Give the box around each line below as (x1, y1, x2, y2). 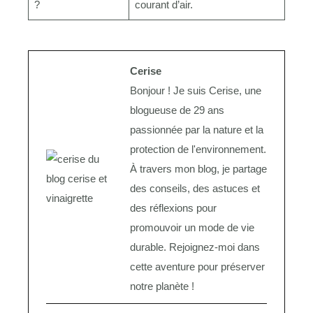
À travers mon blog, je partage (130, 162, 267, 175)
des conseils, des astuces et (130, 182, 260, 194)
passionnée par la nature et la (130, 123, 263, 136)
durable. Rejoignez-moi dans (130, 240, 260, 253)
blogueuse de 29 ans (130, 103, 224, 116)
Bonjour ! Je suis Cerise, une (130, 84, 261, 96)
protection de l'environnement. (130, 143, 266, 155)
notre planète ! (130, 279, 194, 292)
